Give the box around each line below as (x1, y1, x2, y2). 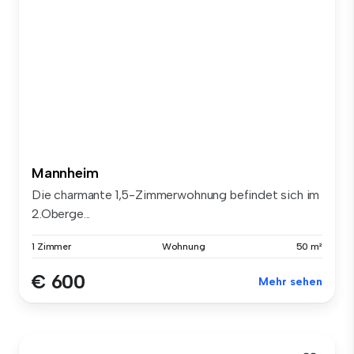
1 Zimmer (32, 241, 72, 253)
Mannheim (32, 164, 99, 183)
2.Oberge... (32, 206, 91, 222)
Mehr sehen (258, 275, 322, 289)
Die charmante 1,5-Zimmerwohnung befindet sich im (32, 187, 320, 203)
